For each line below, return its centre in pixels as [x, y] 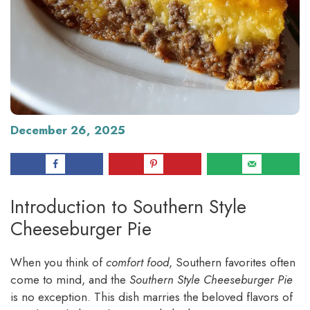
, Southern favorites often [232, 263]
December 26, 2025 [68, 130]
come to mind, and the [70, 280]
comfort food [137, 263]
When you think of [58, 263]
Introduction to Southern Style [128, 207]
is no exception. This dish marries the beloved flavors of [152, 297]
